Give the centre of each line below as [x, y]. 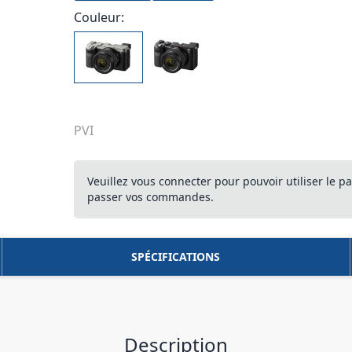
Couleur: [99, 17]
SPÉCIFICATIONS [176, 257]
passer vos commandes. [151, 197]
